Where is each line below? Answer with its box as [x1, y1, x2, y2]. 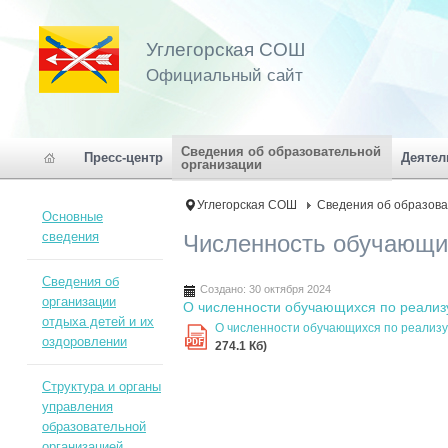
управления [41, 399, 113, 414]
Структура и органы [41, 379, 161, 394]
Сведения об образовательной [181, 144, 381, 159]
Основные [41, 209, 103, 224]
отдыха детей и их [41, 314, 154, 329]
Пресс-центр [84, 150, 163, 165]
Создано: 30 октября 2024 [200, 283, 332, 296]
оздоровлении [41, 334, 127, 349]
